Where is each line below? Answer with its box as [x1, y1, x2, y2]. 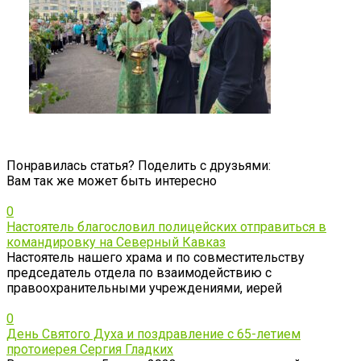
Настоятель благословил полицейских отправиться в [6, 218, 326, 234]
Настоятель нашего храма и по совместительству [6, 249, 305, 265]
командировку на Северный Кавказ [6, 234, 226, 250]
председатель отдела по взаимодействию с [6, 264, 272, 280]
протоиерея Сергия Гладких [6, 341, 173, 357]
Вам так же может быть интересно [6, 172, 217, 189]
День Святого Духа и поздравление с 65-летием [6, 326, 301, 342]
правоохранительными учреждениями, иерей [6, 280, 282, 296]
